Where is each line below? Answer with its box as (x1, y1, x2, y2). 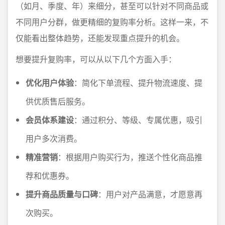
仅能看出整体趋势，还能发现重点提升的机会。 (16, 32, 184, 44)
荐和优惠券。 (26, 170, 74, 181)
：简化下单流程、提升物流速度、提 (74, 77, 202, 88)
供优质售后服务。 (26, 95, 90, 107)
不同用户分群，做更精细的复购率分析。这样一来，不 (16, 16, 208, 28)
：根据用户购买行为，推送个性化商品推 (58, 151, 202, 163)
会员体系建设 (26, 114, 74, 126)
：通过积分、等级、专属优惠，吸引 (74, 114, 202, 126)
